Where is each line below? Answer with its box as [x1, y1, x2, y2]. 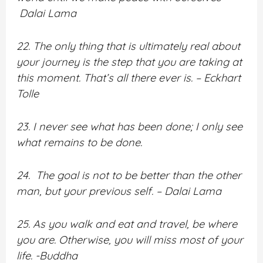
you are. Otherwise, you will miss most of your [16, 233, 244, 247]
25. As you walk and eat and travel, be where [16, 217, 238, 231]
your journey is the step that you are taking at [16, 55, 242, 69]
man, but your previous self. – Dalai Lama [16, 184, 222, 198]
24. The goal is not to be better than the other [16, 168, 242, 183]
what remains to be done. [16, 135, 143, 149]
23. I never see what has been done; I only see [16, 119, 243, 133]
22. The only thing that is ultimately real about [16, 39, 241, 53]
